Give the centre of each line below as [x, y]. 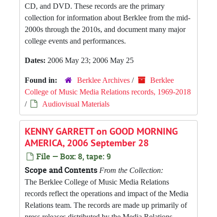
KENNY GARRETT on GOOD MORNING [101, 131]
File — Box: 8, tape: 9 [73, 156]
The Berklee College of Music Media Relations [97, 182]
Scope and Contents [61, 170]
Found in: [42, 80]
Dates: [36, 60]
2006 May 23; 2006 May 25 [91, 60]
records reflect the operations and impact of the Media [107, 194]
